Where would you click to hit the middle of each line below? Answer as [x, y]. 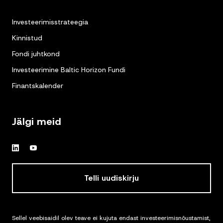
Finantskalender [38, 86]
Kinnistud [27, 38]
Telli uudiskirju [111, 178]
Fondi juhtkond [36, 54]
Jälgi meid [37, 122]
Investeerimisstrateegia [50, 22]
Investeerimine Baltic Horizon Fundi [69, 70]
